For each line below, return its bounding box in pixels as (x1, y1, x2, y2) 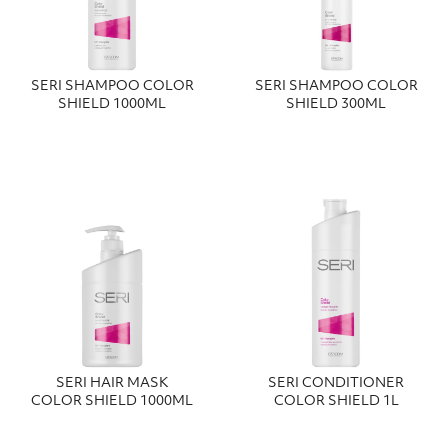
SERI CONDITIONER (268, 376, 404, 390)
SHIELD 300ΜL (286, 98, 386, 112)
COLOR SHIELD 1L (273, 394, 399, 408)
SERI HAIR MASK (55, 376, 169, 390)
